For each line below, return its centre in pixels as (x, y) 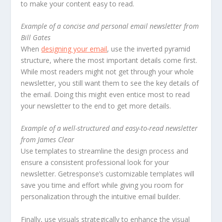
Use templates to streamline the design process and (105, 151)
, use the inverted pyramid (149, 49)
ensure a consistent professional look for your (95, 163)
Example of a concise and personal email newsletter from (110, 26)
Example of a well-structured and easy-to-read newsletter (110, 128)
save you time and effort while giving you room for (102, 185)
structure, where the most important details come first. (109, 60)
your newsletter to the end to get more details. (96, 106)
